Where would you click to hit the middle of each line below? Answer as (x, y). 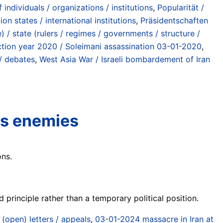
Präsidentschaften (174, 20)
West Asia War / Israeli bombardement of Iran (125, 59)
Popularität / (181, 7)
